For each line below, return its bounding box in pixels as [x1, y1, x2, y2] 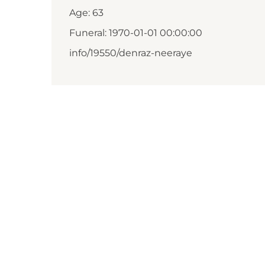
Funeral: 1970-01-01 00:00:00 [69, 27, 202, 38]
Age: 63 [69, 7, 104, 18]
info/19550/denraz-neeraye [69, 47, 192, 59]
